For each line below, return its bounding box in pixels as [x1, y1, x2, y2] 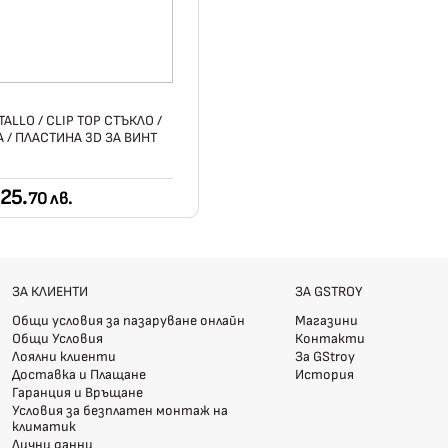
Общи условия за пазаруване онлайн [12, 312, 246, 330]
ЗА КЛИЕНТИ [12, 283, 89, 301]
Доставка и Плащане [12, 366, 147, 384]
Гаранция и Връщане [12, 384, 144, 402]
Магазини [294, 312, 358, 330]
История [294, 366, 354, 384]
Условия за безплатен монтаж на [12, 402, 229, 420]
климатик [12, 418, 77, 436]
